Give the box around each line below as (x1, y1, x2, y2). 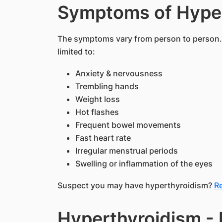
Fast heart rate (75, 133, 131, 143)
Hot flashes (75, 107, 121, 117)
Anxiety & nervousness (75, 68, 163, 78)
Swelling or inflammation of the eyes (75, 159, 215, 168)
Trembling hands (75, 81, 139, 91)
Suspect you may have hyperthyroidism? (57, 180, 214, 190)
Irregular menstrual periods (75, 146, 178, 156)
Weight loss (75, 94, 120, 104)
